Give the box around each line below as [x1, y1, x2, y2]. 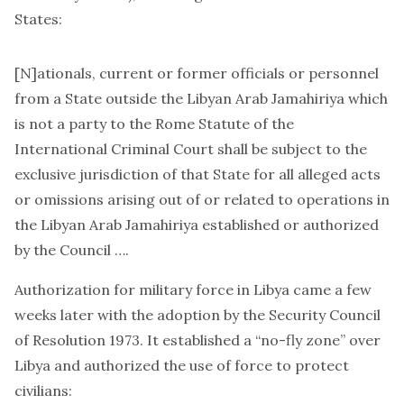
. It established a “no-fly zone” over [140, 331, 381, 349]
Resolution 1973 [32, 331, 140, 349]
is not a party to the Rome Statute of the [14, 115, 294, 133]
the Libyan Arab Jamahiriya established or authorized [14, 216, 379, 234]
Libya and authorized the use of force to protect [14, 356, 349, 374]
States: [14, 10, 62, 28]
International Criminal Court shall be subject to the [14, 140, 367, 158]
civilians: [14, 381, 72, 399]
